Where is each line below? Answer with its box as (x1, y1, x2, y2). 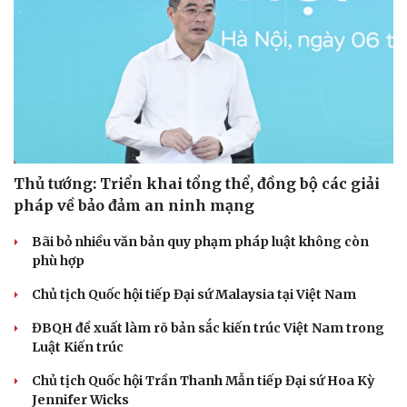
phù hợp (32, 252, 84, 269)
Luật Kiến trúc (32, 338, 124, 355)
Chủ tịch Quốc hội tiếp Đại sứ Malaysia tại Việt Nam (32, 285, 356, 303)
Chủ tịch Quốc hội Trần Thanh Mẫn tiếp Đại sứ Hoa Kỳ (32, 372, 374, 389)
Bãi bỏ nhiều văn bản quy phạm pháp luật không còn (32, 233, 369, 250)
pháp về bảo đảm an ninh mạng (14, 195, 254, 214)
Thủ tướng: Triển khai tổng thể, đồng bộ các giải (14, 174, 380, 193)
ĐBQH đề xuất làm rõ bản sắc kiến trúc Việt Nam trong (32, 319, 384, 336)
